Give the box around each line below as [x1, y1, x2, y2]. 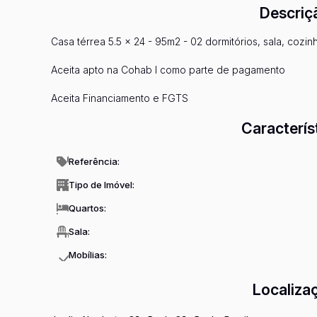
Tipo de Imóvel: [69, 179, 134, 190]
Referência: [69, 156, 120, 167]
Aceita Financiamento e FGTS [51, 92, 188, 104]
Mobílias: [69, 249, 107, 260]
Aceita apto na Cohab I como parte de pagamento [51, 64, 285, 76]
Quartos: [69, 202, 106, 214]
